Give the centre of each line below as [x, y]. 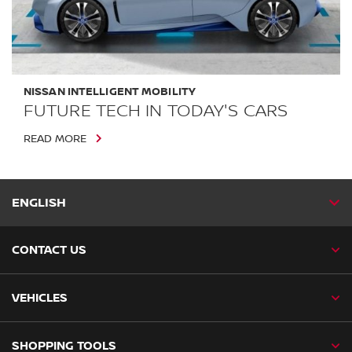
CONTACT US [49, 249]
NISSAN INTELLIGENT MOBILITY [110, 91]
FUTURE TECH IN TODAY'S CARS [156, 110]
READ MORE [55, 139]
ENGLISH [39, 203]
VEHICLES [40, 297]
